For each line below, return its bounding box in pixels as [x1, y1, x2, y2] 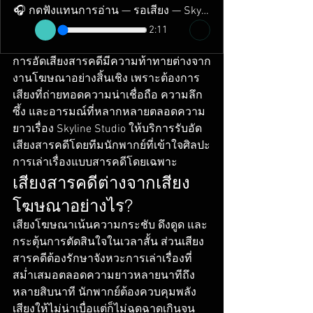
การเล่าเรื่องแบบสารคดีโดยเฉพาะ [13, 156, 177, 170]
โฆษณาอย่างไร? [13, 196, 133, 217]
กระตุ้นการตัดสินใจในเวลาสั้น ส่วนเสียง [13, 235, 204, 250]
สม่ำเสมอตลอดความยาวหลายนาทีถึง [13, 269, 195, 284]
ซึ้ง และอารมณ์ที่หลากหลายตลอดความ [13, 105, 205, 120]
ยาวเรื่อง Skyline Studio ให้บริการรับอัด [13, 122, 202, 137]
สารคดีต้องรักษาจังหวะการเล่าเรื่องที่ [13, 252, 192, 267]
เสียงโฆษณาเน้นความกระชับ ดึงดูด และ [13, 219, 208, 233]
